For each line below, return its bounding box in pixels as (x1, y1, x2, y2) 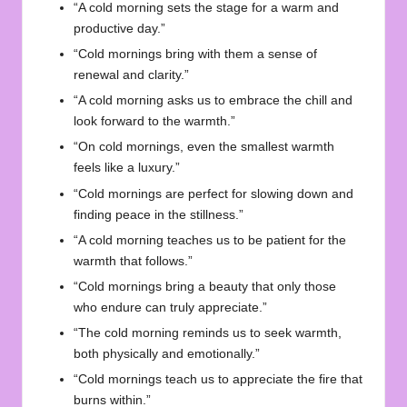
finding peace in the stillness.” (74, 207, 243, 222)
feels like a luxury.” (74, 161, 180, 175)
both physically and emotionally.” (74, 346, 260, 361)
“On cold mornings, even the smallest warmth (74, 140, 334, 154)
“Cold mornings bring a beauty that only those (74, 279, 336, 293)
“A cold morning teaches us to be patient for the (74, 233, 346, 247)
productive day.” (74, 22, 165, 36)
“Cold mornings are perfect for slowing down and (74, 186, 353, 201)
